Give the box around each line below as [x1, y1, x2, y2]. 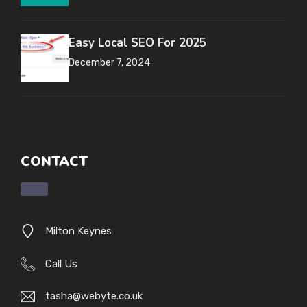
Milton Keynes [45, 225, 112, 238]
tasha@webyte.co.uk [45, 290, 143, 303]
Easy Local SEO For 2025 [69, 35, 206, 51]
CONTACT [21, 152, 88, 171]
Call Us [45, 257, 77, 270]
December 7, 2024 [69, 57, 150, 69]
